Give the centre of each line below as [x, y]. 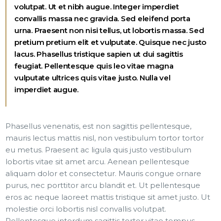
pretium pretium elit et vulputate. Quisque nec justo [110, 42]
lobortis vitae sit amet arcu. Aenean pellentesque [98, 161]
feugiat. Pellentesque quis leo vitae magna [94, 66]
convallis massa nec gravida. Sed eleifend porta [102, 18]
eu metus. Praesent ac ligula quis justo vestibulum [99, 149]
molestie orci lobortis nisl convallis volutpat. [86, 209]
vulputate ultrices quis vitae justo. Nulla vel [92, 77]
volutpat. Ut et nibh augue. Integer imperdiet [97, 6]
